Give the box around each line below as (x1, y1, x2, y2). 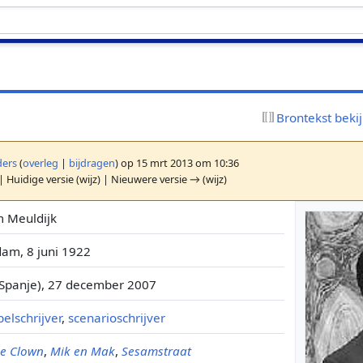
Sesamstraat (122, 342, 192, 359)
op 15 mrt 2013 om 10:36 (118, 155, 240, 170)
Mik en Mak (50, 342, 116, 359)
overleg (23, 155, 59, 170)
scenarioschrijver (68, 309, 166, 326)
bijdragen (69, 155, 116, 170)
